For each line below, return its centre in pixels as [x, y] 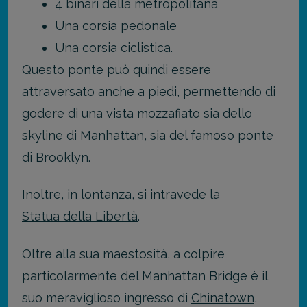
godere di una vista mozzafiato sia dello [137, 113]
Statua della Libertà [80, 217]
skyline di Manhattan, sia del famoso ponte [148, 135]
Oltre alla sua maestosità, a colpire [123, 254]
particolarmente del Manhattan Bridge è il [145, 275]
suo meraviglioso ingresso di [107, 297]
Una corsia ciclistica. [114, 47]
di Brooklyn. [56, 157]
